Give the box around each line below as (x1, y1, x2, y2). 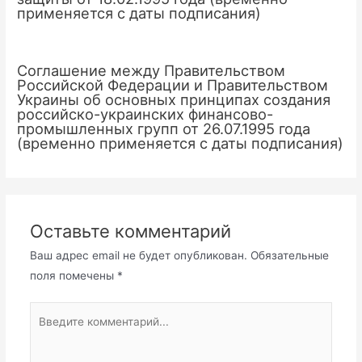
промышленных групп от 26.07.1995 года (17, 119, 311, 137)
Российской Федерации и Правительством (17, 75, 329, 94)
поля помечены (29, 268, 117, 282)
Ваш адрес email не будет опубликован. (29, 248, 247, 262)
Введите (28, 305, 74, 318)
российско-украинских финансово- (17, 104, 274, 123)
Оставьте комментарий (29, 220, 231, 242)
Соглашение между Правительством (17, 61, 286, 79)
